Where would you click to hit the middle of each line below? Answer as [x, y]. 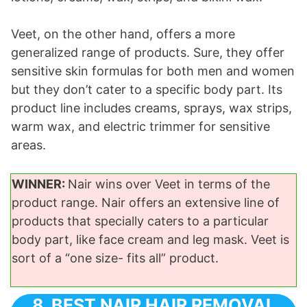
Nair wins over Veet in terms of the [169, 184]
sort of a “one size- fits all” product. [115, 258]
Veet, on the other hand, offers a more [123, 34]
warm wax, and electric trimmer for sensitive [140, 127]
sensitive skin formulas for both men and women [153, 71]
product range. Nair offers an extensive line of [146, 203]
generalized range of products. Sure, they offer [148, 53]
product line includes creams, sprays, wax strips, [151, 108]
